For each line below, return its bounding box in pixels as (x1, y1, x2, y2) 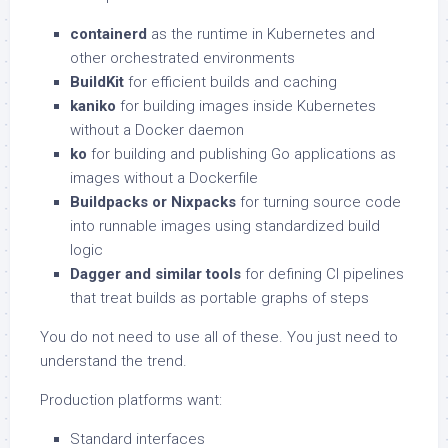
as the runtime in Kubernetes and (147, 25, 375, 44)
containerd (70, 25, 147, 44)
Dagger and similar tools (70, 265, 241, 284)
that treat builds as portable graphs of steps (70, 289, 369, 308)
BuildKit (70, 73, 124, 92)
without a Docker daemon (70, 121, 244, 140)
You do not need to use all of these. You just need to (40, 328, 398, 347)
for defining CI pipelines (241, 265, 404, 284)
